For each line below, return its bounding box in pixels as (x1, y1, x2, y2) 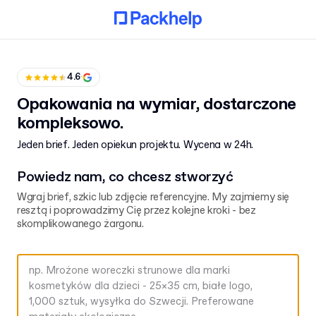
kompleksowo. (17, 112, 124, 135)
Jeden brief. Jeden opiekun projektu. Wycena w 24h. (17, 138, 253, 152)
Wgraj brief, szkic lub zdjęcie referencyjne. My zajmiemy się (17, 190, 290, 205)
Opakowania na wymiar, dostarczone (17, 93, 296, 116)
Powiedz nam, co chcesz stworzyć (17, 168, 233, 187)
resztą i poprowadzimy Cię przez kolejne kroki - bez (17, 204, 256, 218)
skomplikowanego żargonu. (17, 217, 144, 231)
